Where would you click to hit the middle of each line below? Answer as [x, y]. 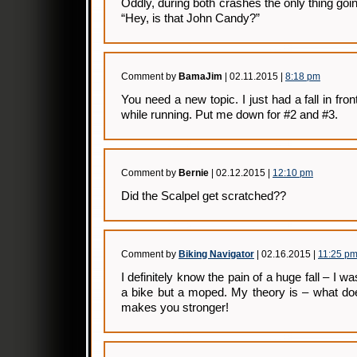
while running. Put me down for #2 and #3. [229, 115]
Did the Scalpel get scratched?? [204, 196]
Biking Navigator [216, 254]
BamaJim [200, 76]
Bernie [194, 173]
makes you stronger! [175, 308]
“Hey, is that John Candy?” [190, 18]
